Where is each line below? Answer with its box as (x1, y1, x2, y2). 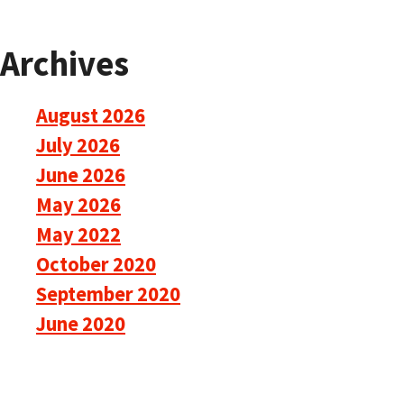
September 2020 (36, 281, 180, 308)
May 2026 (36, 192, 121, 218)
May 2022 (36, 222, 121, 248)
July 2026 (36, 133, 120, 159)
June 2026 (36, 162, 125, 188)
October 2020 (36, 252, 156, 278)
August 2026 (36, 103, 145, 129)
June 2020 (36, 311, 125, 337)
